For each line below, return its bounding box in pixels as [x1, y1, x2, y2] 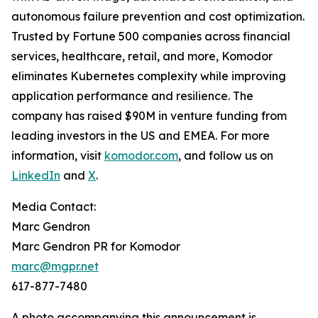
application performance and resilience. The [11, 89, 253, 104]
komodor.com [104, 148, 178, 163]
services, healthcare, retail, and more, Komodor [11, 49, 273, 64]
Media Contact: [11, 199, 96, 214]
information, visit [11, 148, 104, 163]
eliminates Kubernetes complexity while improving [11, 69, 286, 84]
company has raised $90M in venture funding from [11, 109, 287, 124]
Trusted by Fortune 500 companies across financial [11, 29, 290, 44]
